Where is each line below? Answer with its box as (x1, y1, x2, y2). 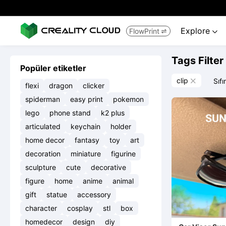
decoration (25, 149, 61, 158)
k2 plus (101, 108, 125, 117)
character (25, 204, 57, 212)
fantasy (75, 136, 99, 144)
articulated (25, 122, 61, 131)
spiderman (25, 95, 60, 103)
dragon (49, 81, 73, 90)
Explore (181, 26, 212, 36)
